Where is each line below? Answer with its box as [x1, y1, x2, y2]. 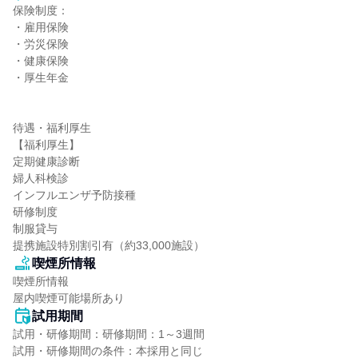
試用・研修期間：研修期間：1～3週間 [13, 328, 205, 340]
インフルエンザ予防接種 [13, 189, 136, 201]
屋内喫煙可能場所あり [13, 292, 125, 304]
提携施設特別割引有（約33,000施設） [13, 239, 205, 252]
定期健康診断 [13, 155, 80, 168]
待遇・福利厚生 [13, 121, 91, 134]
